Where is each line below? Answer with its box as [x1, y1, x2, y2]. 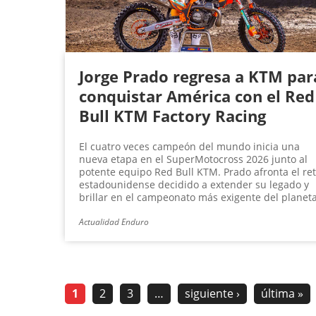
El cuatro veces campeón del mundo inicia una [79, 140, 300, 154]
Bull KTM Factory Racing [79, 105, 266, 127]
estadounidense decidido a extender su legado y [79, 178, 309, 192]
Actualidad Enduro [79, 216, 149, 229]
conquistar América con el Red [79, 85, 315, 107]
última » [261, 286, 303, 302]
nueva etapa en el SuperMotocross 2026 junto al [79, 152, 308, 166]
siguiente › [185, 286, 240, 302]
